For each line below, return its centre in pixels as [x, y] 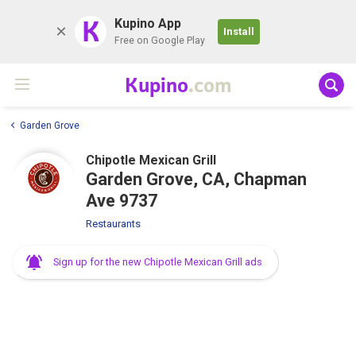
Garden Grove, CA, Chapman [196, 179]
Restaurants [113, 223]
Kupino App [148, 23]
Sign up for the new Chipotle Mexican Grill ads [158, 261]
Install [239, 31]
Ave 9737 [122, 200]
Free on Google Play [160, 41]
